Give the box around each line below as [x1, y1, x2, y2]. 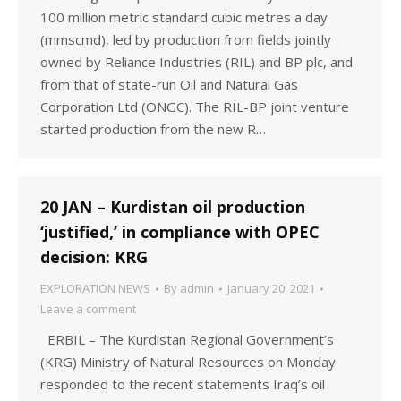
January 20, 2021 [227, 280, 315, 296]
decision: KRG [40, 246, 148, 268]
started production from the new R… [40, 120, 266, 138]
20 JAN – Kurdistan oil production [40, 196, 305, 218]
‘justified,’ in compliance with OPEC [40, 221, 320, 243]
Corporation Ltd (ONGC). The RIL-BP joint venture [40, 98, 349, 115]
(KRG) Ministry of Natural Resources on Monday [40, 353, 336, 371]
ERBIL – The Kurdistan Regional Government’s [40, 330, 334, 348]
